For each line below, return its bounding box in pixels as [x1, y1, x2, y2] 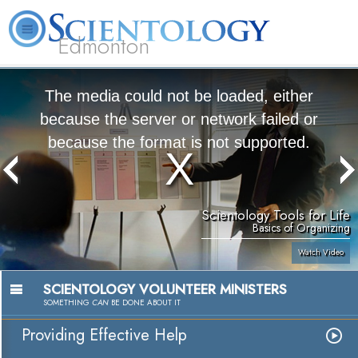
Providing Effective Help [22, 324, 187, 348]
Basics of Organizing [253, 220, 350, 237]
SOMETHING [43, 296, 92, 309]
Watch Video [298, 246, 344, 259]
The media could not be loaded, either [45, 87, 313, 105]
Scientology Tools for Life [201, 205, 350, 225]
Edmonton [58, 30, 149, 62]
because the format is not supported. [48, 133, 310, 151]
